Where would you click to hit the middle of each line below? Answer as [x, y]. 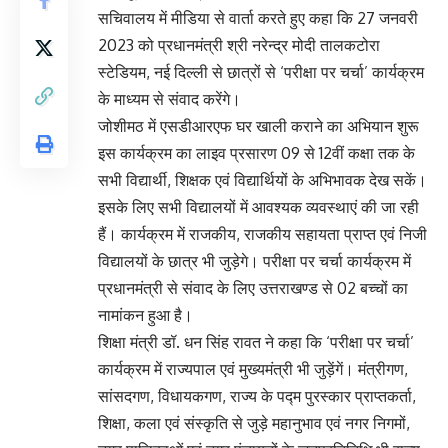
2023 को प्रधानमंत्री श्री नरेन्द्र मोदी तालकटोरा [239, 45]
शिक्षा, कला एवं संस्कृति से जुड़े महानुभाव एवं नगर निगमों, [254, 423]
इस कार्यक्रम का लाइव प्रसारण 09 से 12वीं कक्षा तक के [256, 153]
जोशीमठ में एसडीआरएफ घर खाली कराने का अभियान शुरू [258, 126]
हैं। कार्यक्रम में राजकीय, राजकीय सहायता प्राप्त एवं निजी [262, 234]
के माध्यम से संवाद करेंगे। [169, 99]
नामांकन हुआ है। [145, 315]
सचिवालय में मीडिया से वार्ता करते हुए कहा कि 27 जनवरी [258, 18]
